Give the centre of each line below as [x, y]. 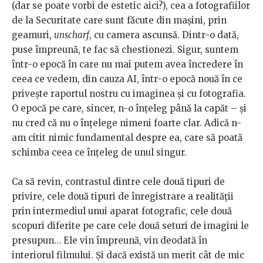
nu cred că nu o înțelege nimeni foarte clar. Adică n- [127, 123]
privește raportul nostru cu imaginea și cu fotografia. [129, 94]
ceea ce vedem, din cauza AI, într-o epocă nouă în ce [127, 79]
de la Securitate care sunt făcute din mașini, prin [119, 21]
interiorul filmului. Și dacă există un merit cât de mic [128, 255]
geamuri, [33, 35]
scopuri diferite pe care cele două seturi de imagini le [130, 226]
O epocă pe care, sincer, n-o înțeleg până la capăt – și [129, 109]
